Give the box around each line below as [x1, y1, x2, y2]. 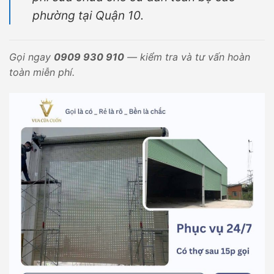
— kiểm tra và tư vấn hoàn [124, 50, 250, 63]
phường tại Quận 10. [32, 7, 144, 23]
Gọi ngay [9, 50, 54, 63]
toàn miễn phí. [9, 65, 75, 78]
